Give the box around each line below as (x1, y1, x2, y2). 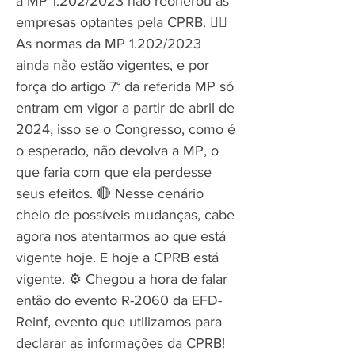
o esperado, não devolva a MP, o (16, 143, 219, 158)
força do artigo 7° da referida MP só (16, 78, 234, 94)
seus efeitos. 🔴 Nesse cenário (16, 185, 204, 201)
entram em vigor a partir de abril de (16, 100, 235, 116)
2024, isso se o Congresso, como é (16, 121, 235, 137)
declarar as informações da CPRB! (16, 335, 225, 351)
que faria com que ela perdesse (16, 164, 212, 180)
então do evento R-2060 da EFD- (16, 292, 222, 308)
